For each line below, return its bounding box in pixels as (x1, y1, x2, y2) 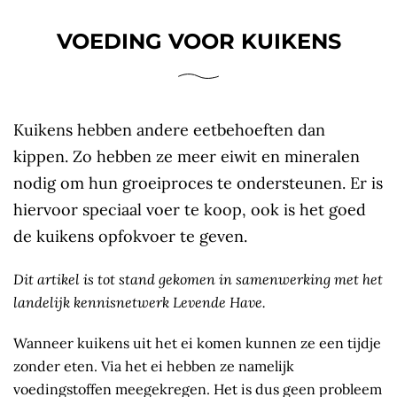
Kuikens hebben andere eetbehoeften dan (13, 119, 325, 140)
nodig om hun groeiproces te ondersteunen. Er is (13, 172, 383, 193)
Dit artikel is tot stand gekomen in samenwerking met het (13, 269, 383, 288)
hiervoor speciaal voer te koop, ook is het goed (13, 198, 366, 220)
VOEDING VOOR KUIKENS (56, 27, 341, 54)
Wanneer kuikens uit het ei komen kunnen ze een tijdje (13, 333, 381, 352)
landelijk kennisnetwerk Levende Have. (13, 292, 266, 311)
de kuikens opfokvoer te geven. (13, 225, 256, 246)
